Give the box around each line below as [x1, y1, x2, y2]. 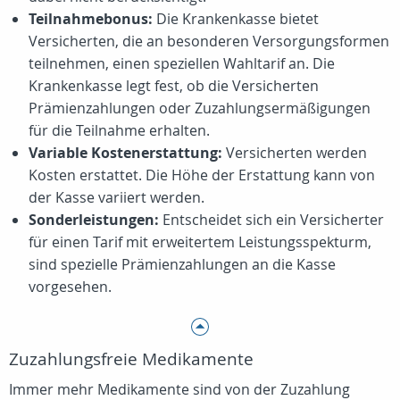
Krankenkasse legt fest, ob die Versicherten [29, 76, 319, 96]
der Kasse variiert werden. [29, 187, 204, 207]
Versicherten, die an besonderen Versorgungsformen [29, 31, 389, 51]
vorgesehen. [29, 277, 112, 296]
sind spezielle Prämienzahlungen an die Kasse [29, 254, 336, 274]
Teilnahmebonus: [29, 9, 153, 29]
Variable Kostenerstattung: [29, 143, 222, 162]
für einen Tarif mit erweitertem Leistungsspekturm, [29, 232, 371, 252]
